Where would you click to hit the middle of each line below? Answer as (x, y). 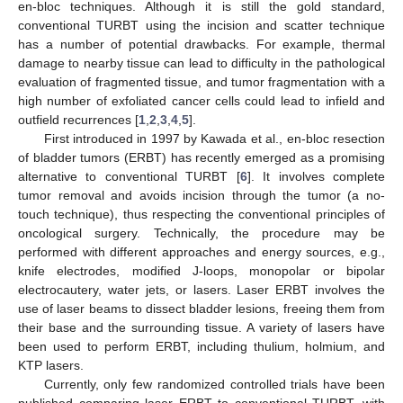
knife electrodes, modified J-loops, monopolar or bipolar (201, 271)
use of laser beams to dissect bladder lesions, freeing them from (201, 309)
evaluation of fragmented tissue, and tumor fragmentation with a (201, 82)
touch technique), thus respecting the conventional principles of (201, 215)
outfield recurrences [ (78, 120)
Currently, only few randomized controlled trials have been (214, 385)
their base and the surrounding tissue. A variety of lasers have (201, 328)
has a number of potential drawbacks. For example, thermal (201, 45)
